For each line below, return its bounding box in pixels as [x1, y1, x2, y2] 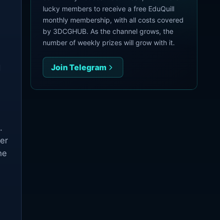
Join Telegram [51, 62, 107, 72]
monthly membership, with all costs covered [43, 16, 184, 24]
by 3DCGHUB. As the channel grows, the [43, 27, 173, 35]
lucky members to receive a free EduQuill [43, 4, 174, 13]
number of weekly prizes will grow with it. [43, 38, 175, 47]
